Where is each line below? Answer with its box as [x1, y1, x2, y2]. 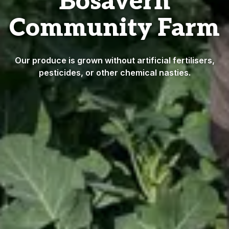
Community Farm [9, 13, 220, 43]
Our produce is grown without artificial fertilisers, [14, 55, 215, 65]
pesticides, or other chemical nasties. [38, 67, 191, 78]
